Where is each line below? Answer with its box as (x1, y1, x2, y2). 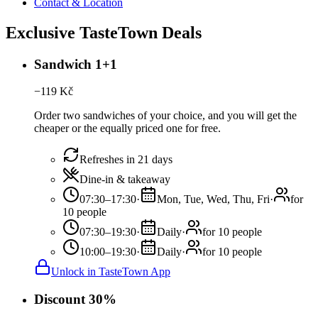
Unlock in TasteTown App (51, 265, 170, 278)
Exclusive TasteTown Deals (6, 23, 202, 42)
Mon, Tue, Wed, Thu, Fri (157, 193, 270, 206)
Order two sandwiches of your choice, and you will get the (34, 109, 297, 122)
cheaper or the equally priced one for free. (34, 122, 221, 135)
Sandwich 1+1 (34, 56, 117, 72)
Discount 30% (34, 292, 116, 307)
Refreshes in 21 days (79, 153, 172, 166)
